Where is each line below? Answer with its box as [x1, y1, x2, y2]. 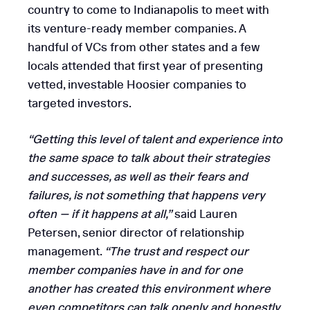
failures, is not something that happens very [28, 188, 265, 203]
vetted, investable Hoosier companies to [28, 77, 246, 92]
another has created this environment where [28, 282, 271, 296]
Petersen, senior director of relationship [28, 226, 244, 240]
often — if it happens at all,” [28, 207, 172, 221]
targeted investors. [28, 95, 131, 111]
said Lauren [172, 207, 237, 221]
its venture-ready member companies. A [28, 21, 246, 36]
